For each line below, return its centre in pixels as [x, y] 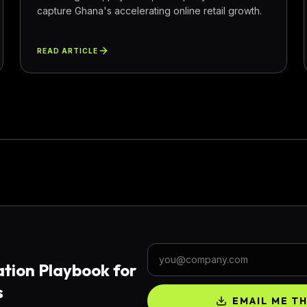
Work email [176, 250]
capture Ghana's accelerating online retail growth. [150, 11]
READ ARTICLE [68, 50]
